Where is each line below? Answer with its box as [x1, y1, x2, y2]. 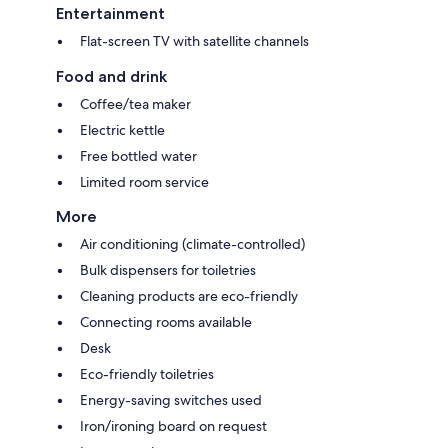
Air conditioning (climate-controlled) [80, 235, 305, 254]
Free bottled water [80, 147, 197, 166]
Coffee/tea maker [80, 95, 191, 114]
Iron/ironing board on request [80, 417, 267, 436]
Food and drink [56, 67, 167, 87]
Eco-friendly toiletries [80, 365, 214, 384]
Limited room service [80, 173, 209, 192]
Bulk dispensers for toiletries [80, 261, 256, 280]
